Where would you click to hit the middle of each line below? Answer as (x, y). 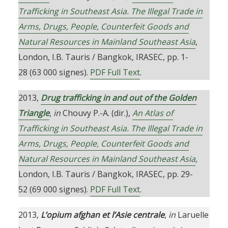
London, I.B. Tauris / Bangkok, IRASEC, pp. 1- (103, 57)
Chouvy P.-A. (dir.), (96, 113)
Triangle (34, 113)
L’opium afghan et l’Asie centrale (102, 215)
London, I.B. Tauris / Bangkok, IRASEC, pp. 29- (105, 174)
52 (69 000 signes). (54, 189)
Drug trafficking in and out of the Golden (118, 98)
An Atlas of (152, 113)
